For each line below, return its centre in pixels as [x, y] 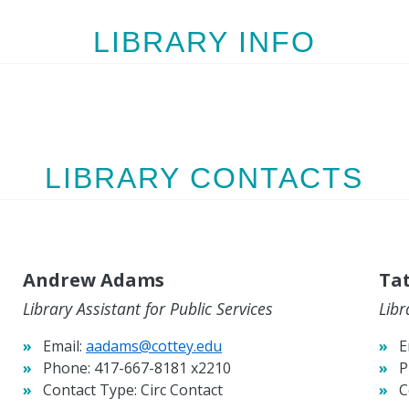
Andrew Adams [94, 280]
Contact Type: [90, 390]
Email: [63, 346]
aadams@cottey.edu [154, 346]
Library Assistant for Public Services [148, 309]
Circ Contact [180, 390]
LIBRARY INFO [204, 42]
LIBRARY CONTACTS [204, 178]
